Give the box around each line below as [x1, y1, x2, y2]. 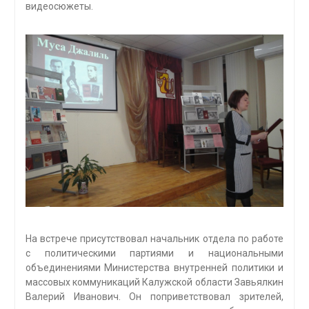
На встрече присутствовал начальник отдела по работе [25, 232, 284, 244]
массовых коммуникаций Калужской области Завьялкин [25, 276, 284, 288]
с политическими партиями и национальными [25, 247, 284, 259]
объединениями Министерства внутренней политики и [25, 261, 284, 273]
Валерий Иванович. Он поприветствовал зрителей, [25, 290, 284, 302]
